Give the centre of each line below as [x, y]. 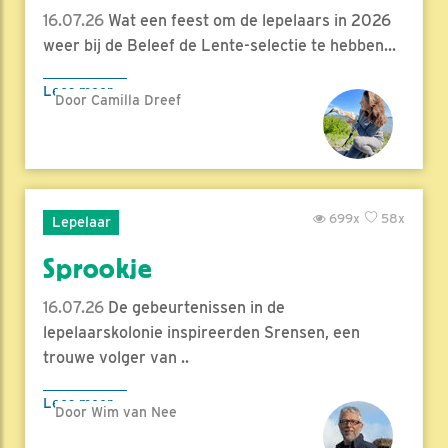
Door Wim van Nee [116, 412]
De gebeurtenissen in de [194, 308]
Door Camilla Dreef [118, 100]
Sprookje [97, 269]
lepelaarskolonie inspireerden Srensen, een [201, 333]
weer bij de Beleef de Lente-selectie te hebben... [219, 46]
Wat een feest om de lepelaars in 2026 [247, 21]
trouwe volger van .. [116, 358]
